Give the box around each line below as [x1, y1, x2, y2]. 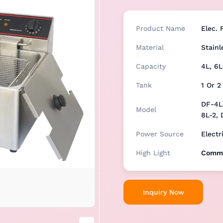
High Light [136, 149, 170, 157]
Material [136, 43, 164, 51]
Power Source [136, 130, 184, 138]
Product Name [136, 24, 185, 32]
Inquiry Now [142, 188, 184, 196]
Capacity [136, 62, 166, 70]
